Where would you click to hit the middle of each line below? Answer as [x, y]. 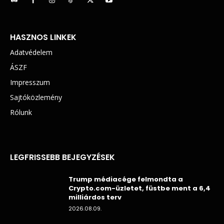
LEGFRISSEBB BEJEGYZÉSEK [62, 157]
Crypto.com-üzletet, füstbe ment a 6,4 [139, 188]
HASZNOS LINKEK [43, 37]
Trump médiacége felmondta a [126, 179]
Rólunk [21, 112]
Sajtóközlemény [36, 97]
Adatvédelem [31, 52]
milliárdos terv [95, 197]
